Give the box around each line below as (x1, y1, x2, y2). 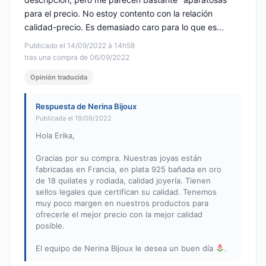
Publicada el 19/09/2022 (36, 114, 112, 123)
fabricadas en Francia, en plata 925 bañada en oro (36, 164, 221, 175)
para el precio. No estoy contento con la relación (24, 8, 213, 19)
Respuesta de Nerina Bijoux (36, 102, 137, 112)
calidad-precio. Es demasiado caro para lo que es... (24, 22, 224, 33)
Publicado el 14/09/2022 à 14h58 (24, 41, 135, 50)
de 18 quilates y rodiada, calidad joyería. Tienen (36, 176, 211, 186)
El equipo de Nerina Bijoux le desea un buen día (36, 243, 216, 254)
